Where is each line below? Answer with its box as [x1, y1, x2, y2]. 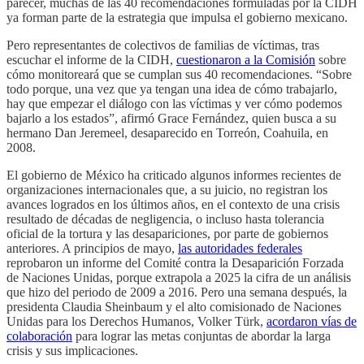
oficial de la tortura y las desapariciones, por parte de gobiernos [6, 226, 328, 240]
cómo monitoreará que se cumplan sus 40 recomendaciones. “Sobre [6, 67, 352, 81]
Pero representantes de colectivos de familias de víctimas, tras [6, 37, 319, 52]
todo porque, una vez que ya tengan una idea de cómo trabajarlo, [6, 81, 337, 96]
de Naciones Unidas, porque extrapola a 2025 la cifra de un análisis [6, 270, 351, 284]
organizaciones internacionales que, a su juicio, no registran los [6, 182, 327, 197]
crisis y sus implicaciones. [6, 343, 138, 357]
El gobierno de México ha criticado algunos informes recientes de [6, 167, 341, 182]
